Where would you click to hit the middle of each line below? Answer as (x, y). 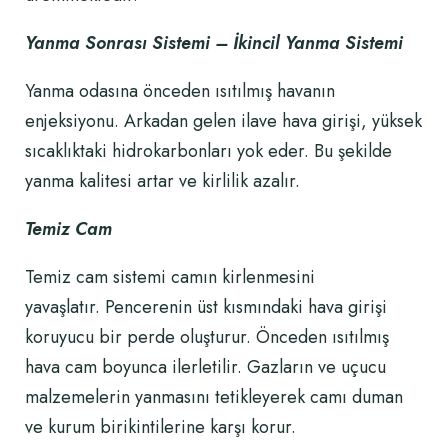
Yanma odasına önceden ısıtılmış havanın (180, 91)
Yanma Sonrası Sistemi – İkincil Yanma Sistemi (214, 43)
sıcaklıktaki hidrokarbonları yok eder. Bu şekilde (208, 151)
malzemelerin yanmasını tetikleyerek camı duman (214, 397)
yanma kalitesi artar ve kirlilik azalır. (162, 181)
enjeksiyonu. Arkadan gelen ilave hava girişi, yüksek (223, 121)
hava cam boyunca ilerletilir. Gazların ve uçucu (205, 367)
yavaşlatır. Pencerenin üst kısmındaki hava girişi (206, 307)
